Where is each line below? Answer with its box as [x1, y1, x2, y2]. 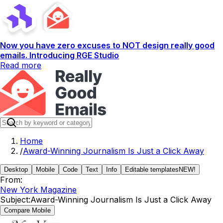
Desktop [4, 166, 28, 173]
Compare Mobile [4, 207, 51, 214]
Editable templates [125, 166, 179, 173]
